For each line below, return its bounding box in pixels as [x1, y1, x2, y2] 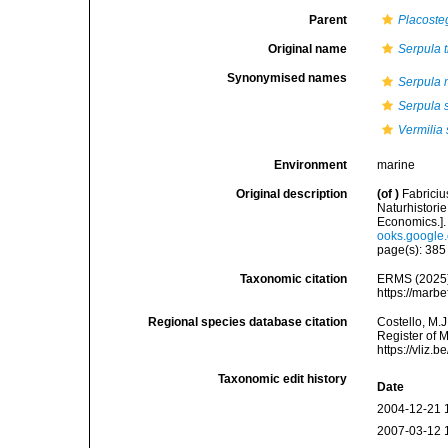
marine [377, 158, 416, 172]
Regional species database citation [148, 315, 348, 329]
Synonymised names [227, 71, 348, 85]
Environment [274, 158, 348, 172]
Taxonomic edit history [218, 372, 348, 386]
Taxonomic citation [240, 272, 348, 286]
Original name [268, 42, 348, 56]
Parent [309, 13, 348, 27]
